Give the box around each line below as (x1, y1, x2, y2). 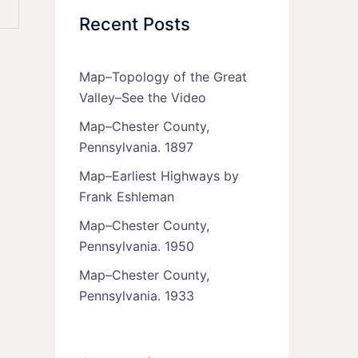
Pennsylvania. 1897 (78, 139, 193, 155)
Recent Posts (78, 14, 190, 34)
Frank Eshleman (78, 189, 174, 205)
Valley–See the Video (78, 89, 206, 105)
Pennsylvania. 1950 (78, 238, 194, 254)
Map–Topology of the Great (78, 69, 247, 85)
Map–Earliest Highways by (78, 168, 239, 184)
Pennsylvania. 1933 (78, 288, 194, 304)
